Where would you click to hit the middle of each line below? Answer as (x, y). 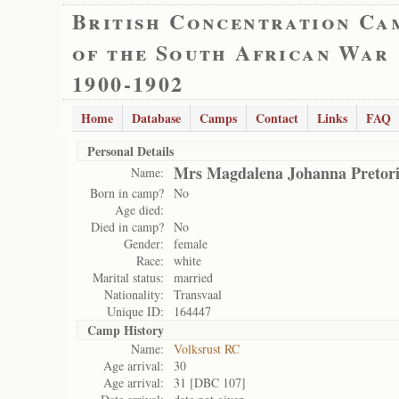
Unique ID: (135, 311)
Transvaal (198, 294)
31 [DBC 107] (210, 383)
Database (156, 118)
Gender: (144, 244)
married (193, 277)
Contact (277, 118)
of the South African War (231, 52)
